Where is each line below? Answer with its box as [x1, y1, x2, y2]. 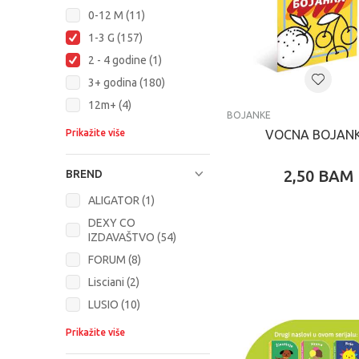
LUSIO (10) [88, 298, 140, 311]
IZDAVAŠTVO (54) [88, 231, 176, 244]
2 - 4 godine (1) [88, 54, 162, 67]
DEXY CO [88, 216, 135, 229]
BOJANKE [227, 110, 271, 120]
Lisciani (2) [88, 276, 139, 288]
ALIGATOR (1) [88, 194, 155, 207]
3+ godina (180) [88, 76, 165, 89]
